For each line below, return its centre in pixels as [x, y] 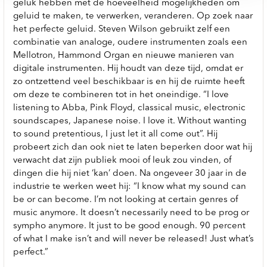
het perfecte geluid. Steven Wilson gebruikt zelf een [122, 29]
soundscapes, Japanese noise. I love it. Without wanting [130, 121]
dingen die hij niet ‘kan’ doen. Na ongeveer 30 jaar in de [130, 173]
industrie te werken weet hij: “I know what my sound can [130, 187]
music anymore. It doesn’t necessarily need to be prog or [131, 213]
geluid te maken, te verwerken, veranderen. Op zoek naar [133, 16]
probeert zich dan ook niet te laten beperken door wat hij [133, 147]
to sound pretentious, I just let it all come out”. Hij [115, 134]
